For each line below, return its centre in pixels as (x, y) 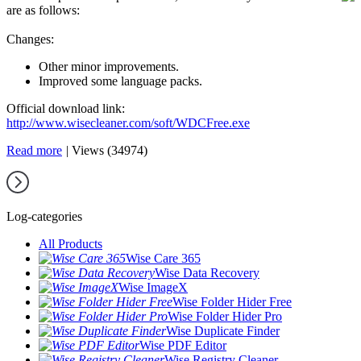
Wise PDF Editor (183, 345)
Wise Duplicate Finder (223, 331)
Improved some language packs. (120, 81)
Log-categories (44, 216)
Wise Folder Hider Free (232, 302)
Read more (34, 150)
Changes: (30, 39)
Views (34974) (110, 150)
